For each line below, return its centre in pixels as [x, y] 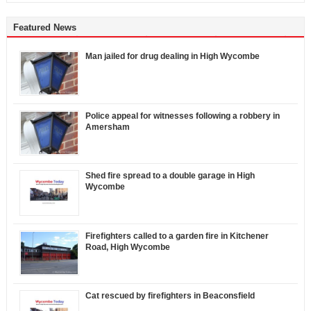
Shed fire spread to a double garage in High [170, 176]
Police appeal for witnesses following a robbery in [182, 116]
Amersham [107, 127]
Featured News [44, 28]
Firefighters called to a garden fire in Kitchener [177, 236]
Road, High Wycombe [127, 247]
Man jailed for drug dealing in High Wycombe [172, 57]
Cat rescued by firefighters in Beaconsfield [170, 295]
